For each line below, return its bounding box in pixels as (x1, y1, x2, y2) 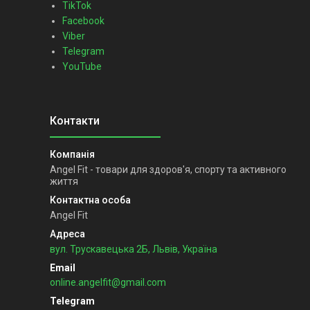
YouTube (62, 60, 102, 72)
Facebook (62, 15, 104, 26)
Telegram (62, 45, 104, 57)
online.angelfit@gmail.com (50, 276, 166, 288)
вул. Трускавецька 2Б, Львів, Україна (50, 243, 217, 255)
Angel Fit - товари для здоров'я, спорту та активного (50, 163, 286, 175)
